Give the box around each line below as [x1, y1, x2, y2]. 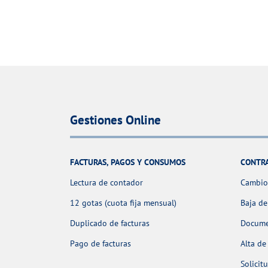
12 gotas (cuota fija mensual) [70, 197, 176, 209]
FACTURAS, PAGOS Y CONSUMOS [70, 157, 185, 168]
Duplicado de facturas [70, 218, 150, 229]
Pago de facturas [70, 238, 131, 249]
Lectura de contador [70, 177, 143, 188]
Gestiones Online [70, 112, 161, 129]
